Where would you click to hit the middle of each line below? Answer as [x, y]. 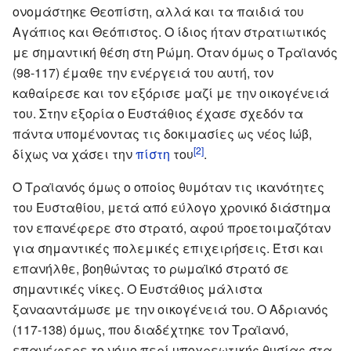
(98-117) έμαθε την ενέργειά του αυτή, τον [143, 72]
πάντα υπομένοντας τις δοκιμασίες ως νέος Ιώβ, [162, 133]
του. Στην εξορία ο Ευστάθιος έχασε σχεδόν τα [158, 113]
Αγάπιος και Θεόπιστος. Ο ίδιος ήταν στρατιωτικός [170, 31]
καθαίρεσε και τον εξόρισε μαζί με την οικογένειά [171, 92]
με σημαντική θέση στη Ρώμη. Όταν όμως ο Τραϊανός [175, 52]
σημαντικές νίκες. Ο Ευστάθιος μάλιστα [138, 288]
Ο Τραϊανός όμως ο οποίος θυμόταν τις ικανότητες [168, 186]
